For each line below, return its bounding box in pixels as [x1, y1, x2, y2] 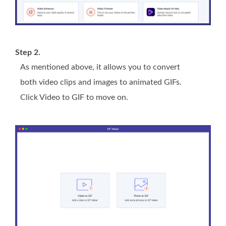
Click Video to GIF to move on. [20, 93, 128, 101]
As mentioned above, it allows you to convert [20, 63, 180, 71]
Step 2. [15, 48, 40, 56]
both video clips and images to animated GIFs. [20, 78, 182, 86]
